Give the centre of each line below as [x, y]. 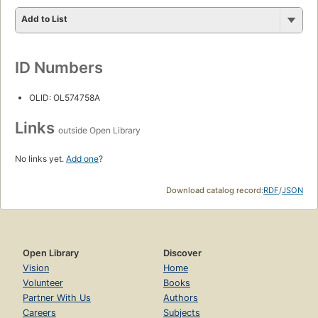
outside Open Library [99, 130]
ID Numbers [59, 67]
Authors [181, 297]
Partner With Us [57, 297]
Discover [182, 253]
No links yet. [40, 158]
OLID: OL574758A [65, 97]
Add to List [44, 18]
